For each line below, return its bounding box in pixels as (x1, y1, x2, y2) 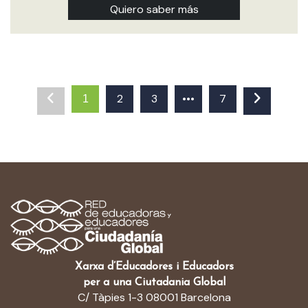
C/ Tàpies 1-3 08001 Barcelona (77, 290, 231, 305)
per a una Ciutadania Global (82, 277, 225, 288)
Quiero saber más (109, 2, 199, 16)
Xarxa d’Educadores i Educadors (74, 261, 234, 272)
